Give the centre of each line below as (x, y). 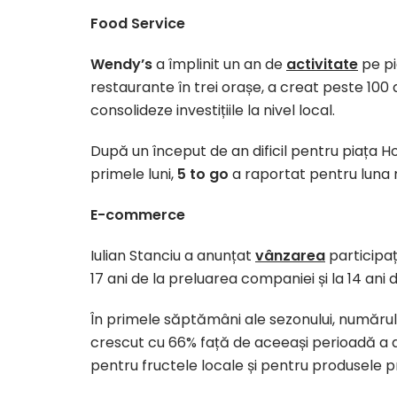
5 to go (203, 174)
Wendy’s (121, 64)
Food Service (138, 23)
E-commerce (138, 215)
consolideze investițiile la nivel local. (213, 110)
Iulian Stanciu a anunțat (173, 256)
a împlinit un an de (219, 64)
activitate (322, 64)
